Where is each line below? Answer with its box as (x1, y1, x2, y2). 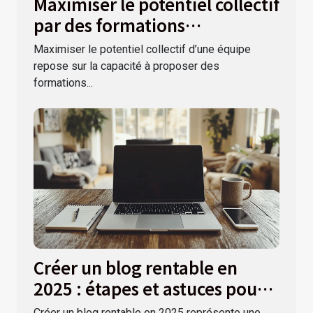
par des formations (34, 12, 185, 37)
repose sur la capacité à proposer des (34, 59, 219, 73)
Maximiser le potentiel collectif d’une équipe (34, 42, 251, 56)
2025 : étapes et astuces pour (34, 275, 264, 300)
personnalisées (34, 33, 154, 58)
